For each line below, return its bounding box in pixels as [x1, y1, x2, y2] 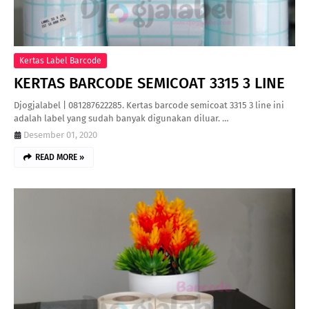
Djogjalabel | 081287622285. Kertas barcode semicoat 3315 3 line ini [14, 100, 284, 110]
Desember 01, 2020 [23, 130, 97, 140]
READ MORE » [35, 152, 84, 162]
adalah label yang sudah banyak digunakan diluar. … [14, 113, 229, 123]
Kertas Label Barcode [19, 56, 101, 66]
